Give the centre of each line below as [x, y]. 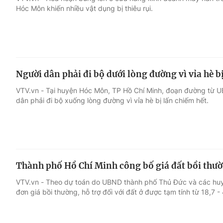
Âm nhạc [34, 86]
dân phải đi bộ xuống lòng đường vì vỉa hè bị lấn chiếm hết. [112, 100]
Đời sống [156, 48]
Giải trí [29, 48]
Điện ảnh [34, 67]
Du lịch [152, 67]
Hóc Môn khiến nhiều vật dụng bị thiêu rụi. [84, 8]
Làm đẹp [156, 86]
